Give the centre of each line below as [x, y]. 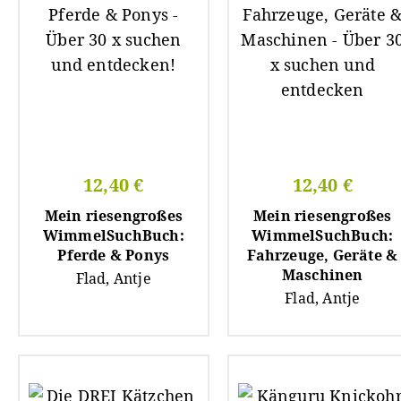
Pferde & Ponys [114, 255]
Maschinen [322, 274]
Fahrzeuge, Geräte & [323, 255]
